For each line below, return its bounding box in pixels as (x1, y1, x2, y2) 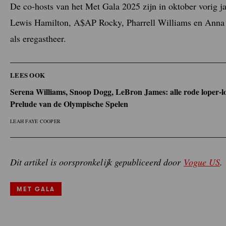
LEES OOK (10, 70, 45, 80)
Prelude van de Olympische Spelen (10, 97, 128, 109)
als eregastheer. (10, 32, 66, 44)
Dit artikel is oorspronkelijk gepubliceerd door (10, 155, 184, 168)
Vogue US (184, 155, 220, 168)
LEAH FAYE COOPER (10, 117, 61, 125)
